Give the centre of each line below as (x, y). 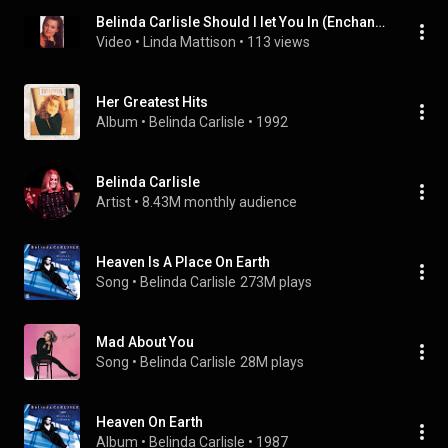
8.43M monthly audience (219, 202)
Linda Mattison (189, 42)
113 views (278, 42)
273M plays (276, 282)
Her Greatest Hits (152, 102)
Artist (113, 202)
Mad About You (145, 342)
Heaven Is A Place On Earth (183, 262)
